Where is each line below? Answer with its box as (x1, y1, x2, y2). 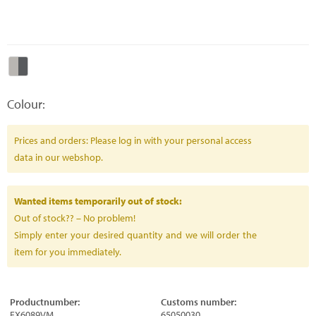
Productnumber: (10, 296, 80, 308)
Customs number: (161, 296, 236, 308)
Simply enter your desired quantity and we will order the (14, 229, 257, 241)
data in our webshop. (14, 151, 103, 164)
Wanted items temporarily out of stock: (14, 195, 182, 207)
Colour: (7, 96, 45, 112)
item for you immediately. (14, 245, 121, 258)
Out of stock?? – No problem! (14, 212, 135, 224)
